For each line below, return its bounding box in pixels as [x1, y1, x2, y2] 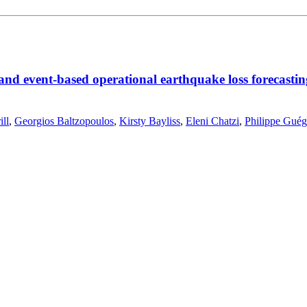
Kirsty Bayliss [119, 114, 180, 127]
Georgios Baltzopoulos [14, 114, 114, 127]
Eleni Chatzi [186, 114, 239, 127]
